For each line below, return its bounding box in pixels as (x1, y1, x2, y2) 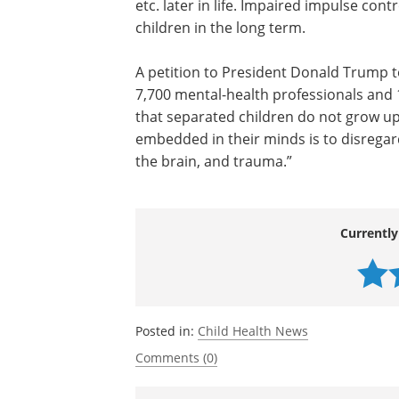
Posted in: (135, 322, 198, 339)
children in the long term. (135, 17, 305, 37)
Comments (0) (135, 348, 217, 366)
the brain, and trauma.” (135, 151, 292, 171)
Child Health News (198, 322, 308, 339)
